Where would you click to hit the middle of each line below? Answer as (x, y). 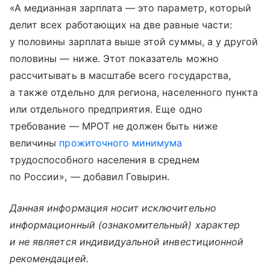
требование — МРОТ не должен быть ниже (114, 126)
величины (35, 143)
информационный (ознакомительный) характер (125, 224)
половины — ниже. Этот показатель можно (114, 58)
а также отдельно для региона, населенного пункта (134, 92)
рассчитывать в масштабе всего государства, (121, 75)
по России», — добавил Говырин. (90, 176)
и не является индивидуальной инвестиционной (127, 241)
